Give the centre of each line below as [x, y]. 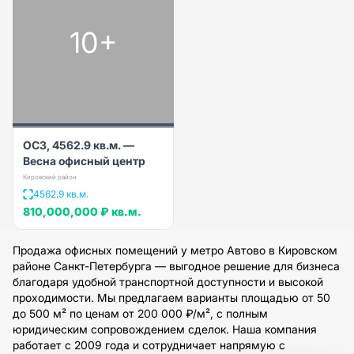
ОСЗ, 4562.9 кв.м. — [79, 145]
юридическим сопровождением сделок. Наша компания [165, 329]
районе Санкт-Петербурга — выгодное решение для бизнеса [176, 265]
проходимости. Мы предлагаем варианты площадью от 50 [171, 297]
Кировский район [50, 177]
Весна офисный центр [84, 160]
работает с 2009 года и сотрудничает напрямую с [149, 345]
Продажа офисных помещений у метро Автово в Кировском [175, 250]
